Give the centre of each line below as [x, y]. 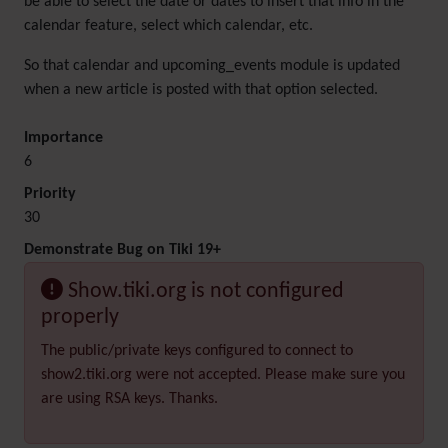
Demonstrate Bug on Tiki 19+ [122, 250]
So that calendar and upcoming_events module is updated [212, 66]
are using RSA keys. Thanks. [129, 399]
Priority [50, 194]
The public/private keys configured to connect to [197, 351]
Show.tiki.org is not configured [206, 291]
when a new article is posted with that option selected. [201, 90]
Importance [63, 138]
